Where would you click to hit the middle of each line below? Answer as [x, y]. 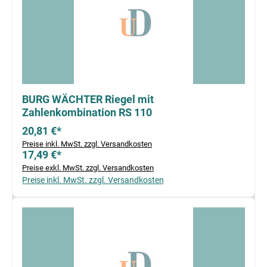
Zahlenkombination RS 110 [87, 113]
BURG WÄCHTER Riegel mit [88, 100]
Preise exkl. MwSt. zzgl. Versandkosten [88, 168]
